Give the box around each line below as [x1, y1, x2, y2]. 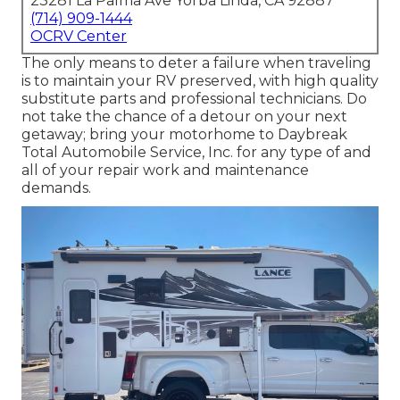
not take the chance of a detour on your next [21, 108, 347, 126]
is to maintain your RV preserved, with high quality [21, 72, 379, 90]
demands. [21, 179, 91, 197]
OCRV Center [30, 28, 127, 46]
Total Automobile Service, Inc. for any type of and [21, 144, 371, 162]
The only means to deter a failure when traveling [21, 54, 371, 72]
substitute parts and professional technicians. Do [21, 90, 367, 108]
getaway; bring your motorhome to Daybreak [21, 126, 347, 144]
